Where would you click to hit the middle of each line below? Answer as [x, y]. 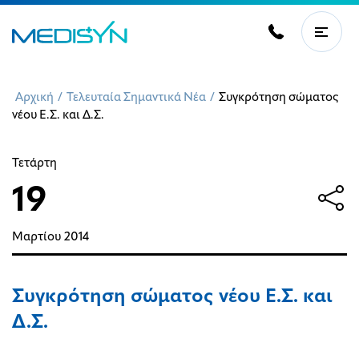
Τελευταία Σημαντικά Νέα [136, 98]
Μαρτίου [36, 238]
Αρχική [34, 98]
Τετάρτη [34, 164]
